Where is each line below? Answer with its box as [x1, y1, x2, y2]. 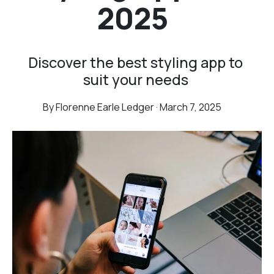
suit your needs [83, 70, 188, 89]
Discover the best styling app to [28, 53, 243, 72]
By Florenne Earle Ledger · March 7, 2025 [43, 100, 221, 114]
